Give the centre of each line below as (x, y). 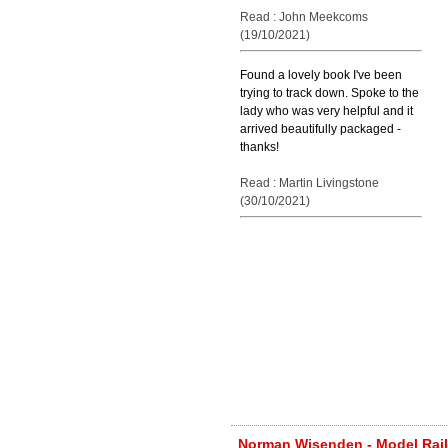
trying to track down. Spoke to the (329, 93)
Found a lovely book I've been (321, 75)
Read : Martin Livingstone (309, 183)
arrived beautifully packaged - (320, 129)
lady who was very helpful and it (326, 111)
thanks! (259, 147)
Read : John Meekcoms (304, 17)
